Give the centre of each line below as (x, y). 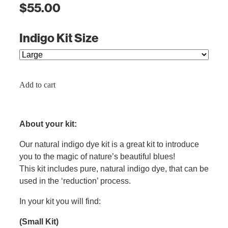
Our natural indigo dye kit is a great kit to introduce (109, 145)
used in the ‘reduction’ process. (78, 181)
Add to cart (37, 85)
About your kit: (48, 124)
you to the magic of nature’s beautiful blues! (97, 157)
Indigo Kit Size (59, 38)
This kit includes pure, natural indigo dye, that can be (114, 169)
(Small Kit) (40, 222)
